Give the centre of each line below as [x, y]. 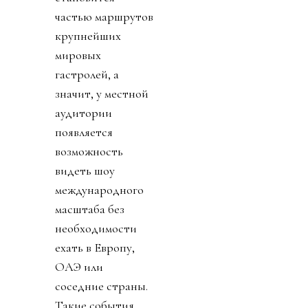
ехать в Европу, [95, 247]
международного [99, 189]
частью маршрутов [104, 16]
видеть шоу [85, 170]
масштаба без [90, 209]
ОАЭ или [79, 266]
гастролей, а [87, 74]
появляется [84, 132]
